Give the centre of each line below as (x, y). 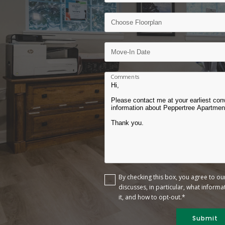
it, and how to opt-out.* (152, 197)
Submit (205, 218)
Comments (125, 77)
